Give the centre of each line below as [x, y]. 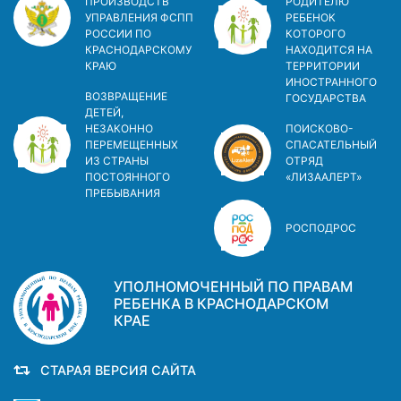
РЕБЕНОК [311, 17]
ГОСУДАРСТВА [326, 98]
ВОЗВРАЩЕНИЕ [126, 96]
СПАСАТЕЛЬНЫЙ [331, 144]
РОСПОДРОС [321, 227]
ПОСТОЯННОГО [128, 176]
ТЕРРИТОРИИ [323, 65]
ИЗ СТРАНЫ [117, 160]
